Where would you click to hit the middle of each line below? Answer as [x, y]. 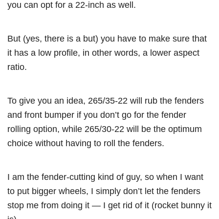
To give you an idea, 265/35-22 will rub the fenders [106, 101]
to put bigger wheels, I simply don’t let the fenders [104, 191]
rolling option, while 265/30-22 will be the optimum [105, 129]
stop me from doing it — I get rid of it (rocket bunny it [109, 205]
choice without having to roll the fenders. [87, 143]
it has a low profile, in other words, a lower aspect [103, 53]
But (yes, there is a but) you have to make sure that [107, 39]
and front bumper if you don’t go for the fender [97, 115]
